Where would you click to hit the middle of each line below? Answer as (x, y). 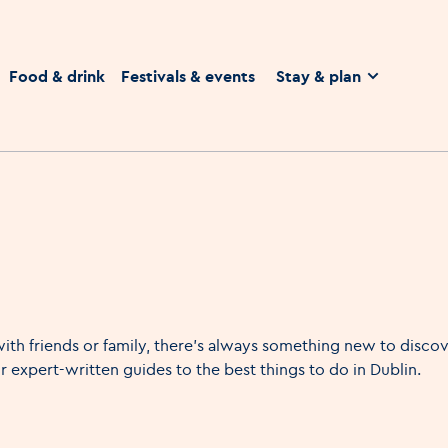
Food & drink (57, 76)
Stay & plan (319, 76)
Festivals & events (188, 76)
